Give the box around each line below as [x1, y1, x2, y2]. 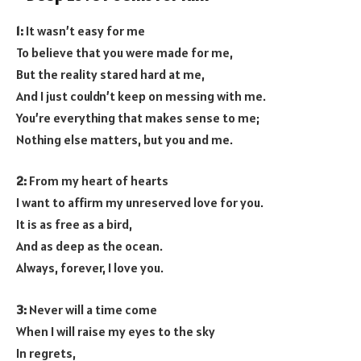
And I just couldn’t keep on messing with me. [16, 87, 266, 104]
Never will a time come [27, 301, 157, 317]
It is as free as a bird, [16, 216, 132, 233]
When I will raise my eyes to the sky [16, 322, 215, 339]
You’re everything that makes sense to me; [16, 109, 259, 126]
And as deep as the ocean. [16, 238, 163, 255]
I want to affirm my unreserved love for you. [16, 194, 263, 211]
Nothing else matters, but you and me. [16, 131, 233, 147]
